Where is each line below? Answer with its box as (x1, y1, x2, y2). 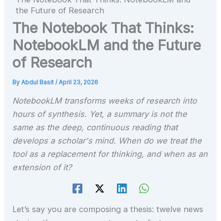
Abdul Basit (21, 78, 56, 86)
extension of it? (12, 162, 72, 172)
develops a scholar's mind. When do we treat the (12, 135, 202, 146)
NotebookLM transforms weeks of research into (12, 95, 197, 106)
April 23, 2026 (59, 78, 99, 86)
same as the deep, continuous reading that (12, 122, 178, 132)
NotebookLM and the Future (12, 36, 201, 54)
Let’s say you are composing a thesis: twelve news (12, 204, 204, 215)
